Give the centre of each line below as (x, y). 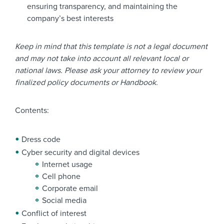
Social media (64, 200)
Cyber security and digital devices (80, 152)
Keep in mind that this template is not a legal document (111, 46)
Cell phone (61, 176)
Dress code (41, 139)
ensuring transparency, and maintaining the (102, 6)
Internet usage (67, 164)
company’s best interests (70, 18)
